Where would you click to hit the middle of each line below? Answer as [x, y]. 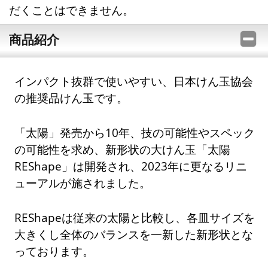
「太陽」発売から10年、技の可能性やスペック [135, 133]
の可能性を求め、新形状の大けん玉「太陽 [123, 150]
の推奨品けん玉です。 [71, 98]
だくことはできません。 [71, 10]
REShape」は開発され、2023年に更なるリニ [131, 166]
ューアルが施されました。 [83, 183]
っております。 [54, 251]
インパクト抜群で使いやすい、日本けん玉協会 [134, 81]
